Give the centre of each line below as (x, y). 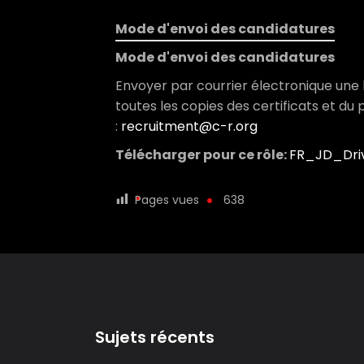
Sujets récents (155, 337)
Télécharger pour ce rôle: (202, 155)
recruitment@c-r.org (189, 126)
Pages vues (167, 200)
